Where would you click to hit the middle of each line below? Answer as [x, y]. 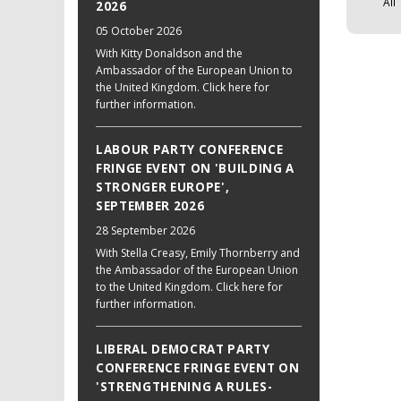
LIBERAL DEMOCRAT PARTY [183, 349]
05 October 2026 [139, 31]
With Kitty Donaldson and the [169, 54]
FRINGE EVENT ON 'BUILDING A [195, 169]
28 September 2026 [145, 230]
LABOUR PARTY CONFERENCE [190, 150]
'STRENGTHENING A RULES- [184, 386]
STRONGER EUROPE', [163, 188]
